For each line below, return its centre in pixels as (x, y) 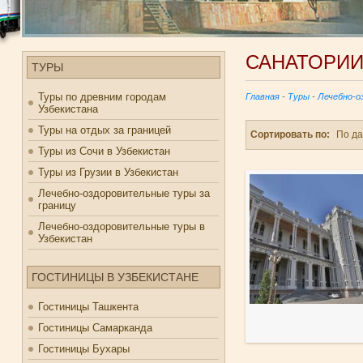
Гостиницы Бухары (84, 349)
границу (57, 205)
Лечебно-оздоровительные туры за (124, 193)
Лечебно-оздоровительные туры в (122, 226)
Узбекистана (68, 109)
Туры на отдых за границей (105, 130)
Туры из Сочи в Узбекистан (104, 151)
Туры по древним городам (102, 97)
